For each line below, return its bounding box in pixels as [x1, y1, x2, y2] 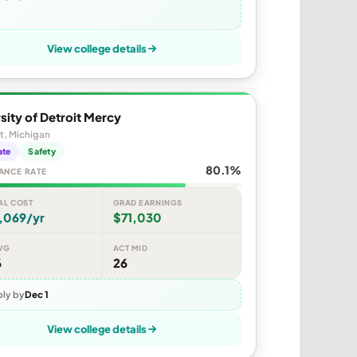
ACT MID [112, 243, 148, 253]
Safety [28, 146, 56, 157]
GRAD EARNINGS [112, 198, 182, 208]
